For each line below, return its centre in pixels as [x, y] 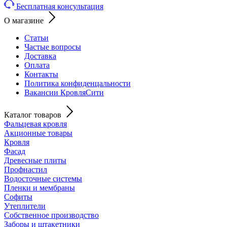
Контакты [41, 74]
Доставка [40, 56]
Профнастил [26, 169]
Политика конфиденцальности [78, 83]
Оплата [37, 65]
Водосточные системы [43, 178]
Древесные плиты [35, 160]
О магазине [24, 20]
